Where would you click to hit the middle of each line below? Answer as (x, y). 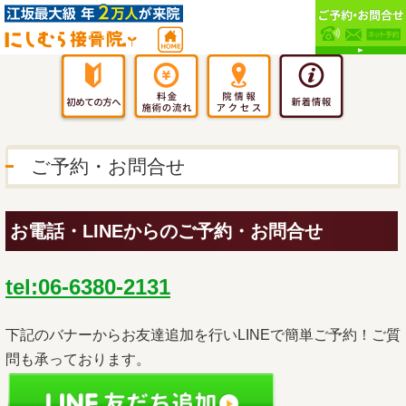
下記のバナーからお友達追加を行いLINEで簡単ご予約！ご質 (203, 335)
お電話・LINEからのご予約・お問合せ (166, 231)
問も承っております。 (78, 360)
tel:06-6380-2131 (88, 287)
